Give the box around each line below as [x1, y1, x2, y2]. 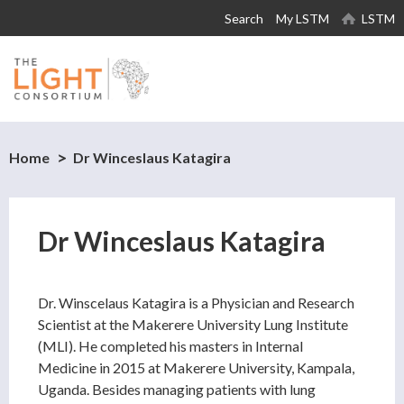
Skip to [135, 3, 179, 20]
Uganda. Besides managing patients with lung [38, 381, 316, 399]
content [135, 46, 183, 63]
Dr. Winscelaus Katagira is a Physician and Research [38, 294, 354, 312]
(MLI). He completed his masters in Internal [38, 337, 303, 355]
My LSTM [276, 11, 329, 26]
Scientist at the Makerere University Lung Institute [38, 316, 348, 334]
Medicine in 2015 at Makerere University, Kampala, [38, 359, 354, 377]
